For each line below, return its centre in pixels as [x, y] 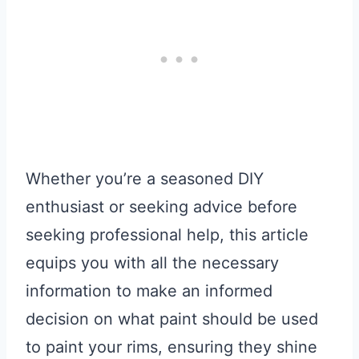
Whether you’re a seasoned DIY [145, 179]
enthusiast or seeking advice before [161, 207]
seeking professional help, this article [167, 235]
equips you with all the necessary [152, 263]
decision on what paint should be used [172, 319]
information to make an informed [149, 291]
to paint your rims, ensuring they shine [171, 347]
